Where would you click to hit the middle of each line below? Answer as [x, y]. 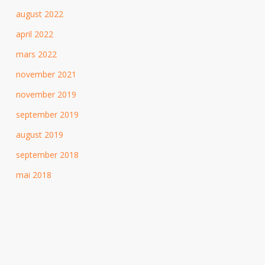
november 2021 [46, 75]
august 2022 [39, 14]
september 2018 [47, 155]
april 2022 [34, 34]
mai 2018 [33, 175]
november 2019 [46, 95]
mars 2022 [36, 54]
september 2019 [47, 115]
